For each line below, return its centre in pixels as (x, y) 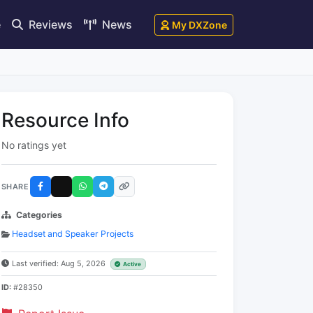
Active (132, 264)
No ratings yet (34, 145)
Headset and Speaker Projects (73, 234)
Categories (39, 215)
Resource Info (65, 120)
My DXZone (199, 24)
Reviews (49, 24)
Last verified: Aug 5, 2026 (60, 263)
